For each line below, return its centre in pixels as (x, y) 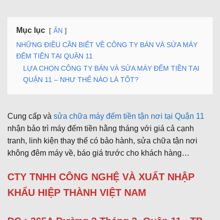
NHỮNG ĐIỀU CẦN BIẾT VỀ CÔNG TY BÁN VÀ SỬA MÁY (107, 44)
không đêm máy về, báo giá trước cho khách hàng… (98, 153)
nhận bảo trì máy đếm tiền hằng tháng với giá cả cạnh (101, 128)
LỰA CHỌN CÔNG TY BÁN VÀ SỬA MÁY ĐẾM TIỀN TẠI (111, 68)
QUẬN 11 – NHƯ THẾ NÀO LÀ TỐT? (81, 79)
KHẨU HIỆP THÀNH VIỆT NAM (77, 193)
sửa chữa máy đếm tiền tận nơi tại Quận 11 (129, 116)
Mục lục (31, 30)
